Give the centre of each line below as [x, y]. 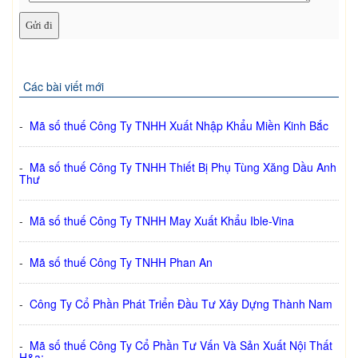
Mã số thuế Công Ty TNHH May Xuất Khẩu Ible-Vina [162, 221]
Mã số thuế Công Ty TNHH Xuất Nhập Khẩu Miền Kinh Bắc [179, 126]
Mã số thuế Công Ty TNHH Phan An [121, 263]
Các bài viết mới [64, 87]
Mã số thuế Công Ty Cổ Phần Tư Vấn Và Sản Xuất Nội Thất [181, 346]
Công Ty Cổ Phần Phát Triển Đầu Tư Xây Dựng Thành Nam [181, 304]
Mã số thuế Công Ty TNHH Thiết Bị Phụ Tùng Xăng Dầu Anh [183, 167]
